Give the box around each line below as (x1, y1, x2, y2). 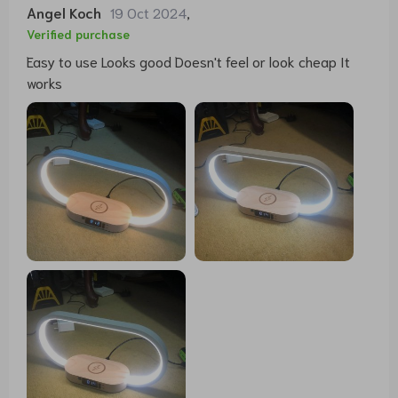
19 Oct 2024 (110, 2, 187, 21)
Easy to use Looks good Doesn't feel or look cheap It (27, 51, 350, 70)
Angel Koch (27, 2, 101, 21)
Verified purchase (27, 25, 130, 42)
